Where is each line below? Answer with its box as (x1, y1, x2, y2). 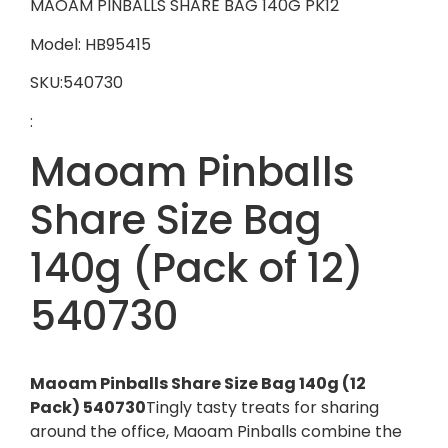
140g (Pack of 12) (30, 240, 364, 297)
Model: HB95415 (30, 32, 151, 56)
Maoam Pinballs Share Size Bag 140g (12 (30, 372, 366, 396)
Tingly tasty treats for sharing (146, 396, 379, 420)
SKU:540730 (30, 71, 123, 95)
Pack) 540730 (30, 396, 146, 420)
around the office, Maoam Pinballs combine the (30, 420, 402, 444)
